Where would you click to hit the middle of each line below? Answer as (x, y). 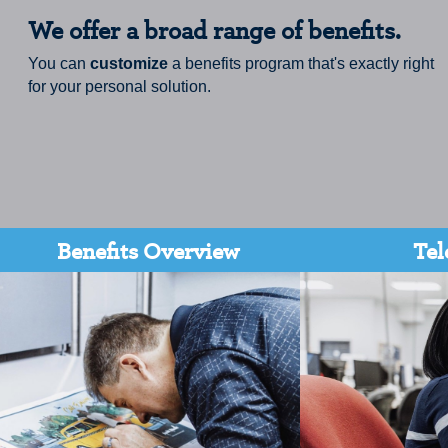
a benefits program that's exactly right (301, 64)
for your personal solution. (119, 87)
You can (59, 64)
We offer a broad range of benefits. (214, 30)
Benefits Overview (147, 249)
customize (129, 64)
